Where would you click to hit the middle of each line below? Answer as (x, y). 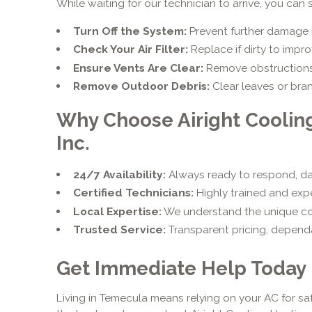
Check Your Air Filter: (130, 49)
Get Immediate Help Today (181, 268)
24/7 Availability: (119, 174)
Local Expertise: (117, 211)
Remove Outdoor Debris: (141, 86)
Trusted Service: (119, 230)
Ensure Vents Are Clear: (138, 68)
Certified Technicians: (133, 193)
